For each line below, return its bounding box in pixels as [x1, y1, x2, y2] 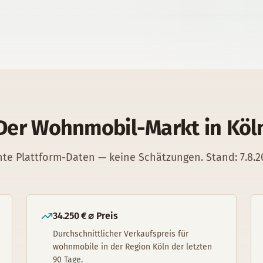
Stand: [203, 151, 237, 164]
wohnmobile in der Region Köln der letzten [53, 242, 213, 252]
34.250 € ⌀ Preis [53, 210, 118, 221]
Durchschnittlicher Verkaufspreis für [53, 229, 189, 239]
